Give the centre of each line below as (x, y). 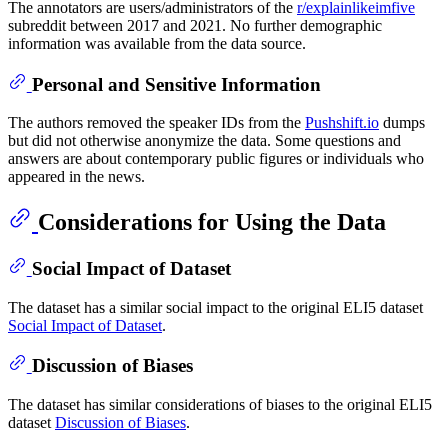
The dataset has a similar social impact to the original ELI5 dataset (215, 307)
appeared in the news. (76, 177)
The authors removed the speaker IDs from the (156, 123)
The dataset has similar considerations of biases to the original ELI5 (220, 404)
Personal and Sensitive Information (176, 84)
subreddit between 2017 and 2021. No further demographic (195, 26)
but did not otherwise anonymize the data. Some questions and (204, 141)
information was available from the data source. (157, 44)
